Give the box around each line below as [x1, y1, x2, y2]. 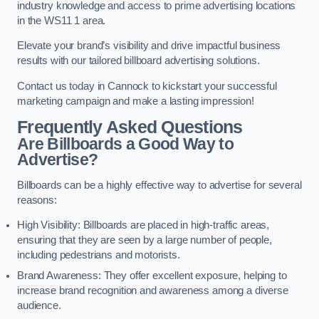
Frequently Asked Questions [17, 117, 243, 137]
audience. [17, 300, 61, 312]
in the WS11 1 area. [17, 14, 109, 26]
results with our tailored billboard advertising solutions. [17, 55, 260, 67]
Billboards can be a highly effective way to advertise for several [17, 179, 302, 191]
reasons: [17, 194, 57, 206]
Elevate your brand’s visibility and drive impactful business [17, 40, 281, 52]
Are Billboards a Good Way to [17, 135, 234, 154]
